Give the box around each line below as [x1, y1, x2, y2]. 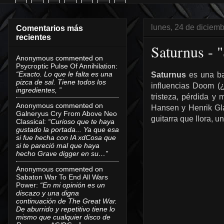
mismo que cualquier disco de [16, 212, 110, 221]
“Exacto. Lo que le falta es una [16, 69, 112, 78]
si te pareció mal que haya [16, 141, 99, 149]
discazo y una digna [16, 188, 79, 197]
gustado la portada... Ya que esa [16, 125, 119, 133]
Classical [16, 117, 44, 125]
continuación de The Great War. [16, 196, 117, 205]
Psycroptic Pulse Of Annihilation [16, 61, 115, 70]
